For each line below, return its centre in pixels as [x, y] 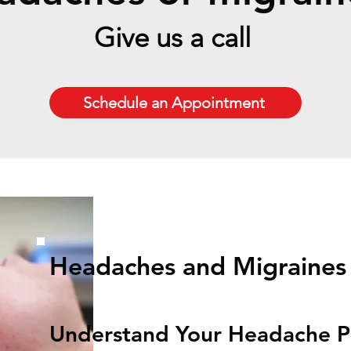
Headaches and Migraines [198, 266]
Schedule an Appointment [174, 103]
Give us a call [175, 37]
